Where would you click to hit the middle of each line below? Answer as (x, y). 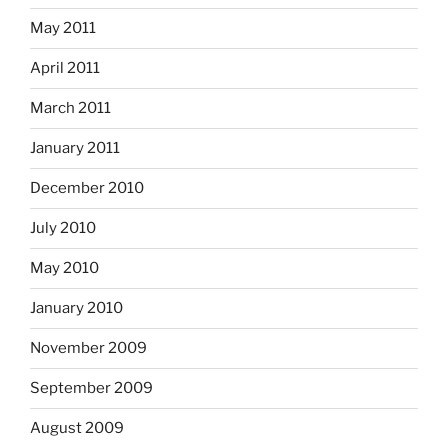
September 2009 (91, 388)
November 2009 (88, 348)
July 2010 (63, 228)
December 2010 (87, 188)
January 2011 (75, 148)
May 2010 (64, 268)
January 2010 (76, 308)
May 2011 (63, 28)
